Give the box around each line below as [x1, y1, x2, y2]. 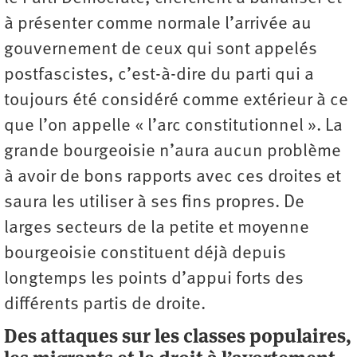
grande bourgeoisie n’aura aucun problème [4, 143, 341, 162]
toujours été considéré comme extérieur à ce [4, 92, 348, 111]
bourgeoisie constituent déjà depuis [4, 245, 286, 264]
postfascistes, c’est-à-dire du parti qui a [4, 66, 314, 85]
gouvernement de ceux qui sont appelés [4, 41, 317, 60]
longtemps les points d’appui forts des [4, 270, 304, 289]
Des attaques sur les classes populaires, [4, 324, 351, 349]
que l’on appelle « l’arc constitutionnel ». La [4, 117, 343, 136]
